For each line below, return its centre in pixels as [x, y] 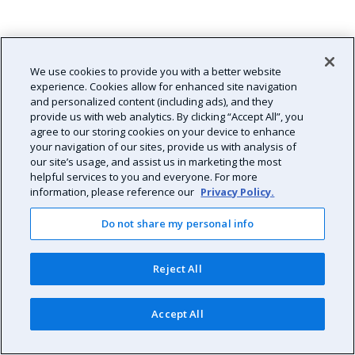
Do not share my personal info [177, 223]
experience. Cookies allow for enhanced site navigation [164, 86]
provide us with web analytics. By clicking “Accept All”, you [167, 116]
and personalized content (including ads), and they [152, 101]
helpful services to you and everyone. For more [144, 177]
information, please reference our [114, 192]
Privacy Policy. [238, 192]
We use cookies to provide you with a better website [156, 71]
